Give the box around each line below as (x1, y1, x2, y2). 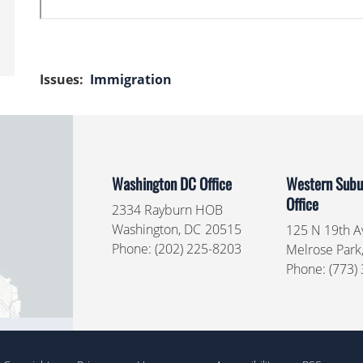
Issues (40, 70, 79, 88)
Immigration (90, 70, 172, 88)
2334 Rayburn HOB (111, 201, 223, 219)
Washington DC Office (111, 172, 232, 195)
